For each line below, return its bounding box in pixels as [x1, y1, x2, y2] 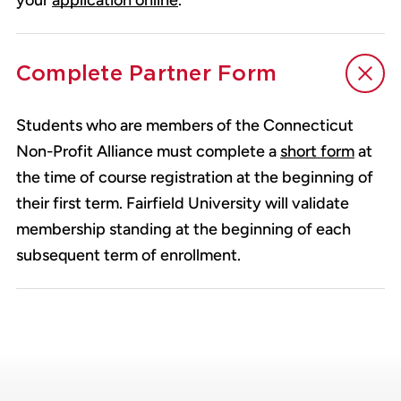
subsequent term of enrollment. [16, 245, 241, 266]
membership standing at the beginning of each [16, 219, 351, 240]
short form [280, 141, 354, 162]
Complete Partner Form [16, 60, 277, 87]
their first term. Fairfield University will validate [16, 193, 349, 214]
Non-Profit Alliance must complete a [16, 141, 280, 162]
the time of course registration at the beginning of [16, 167, 373, 188]
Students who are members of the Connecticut [16, 115, 354, 136]
